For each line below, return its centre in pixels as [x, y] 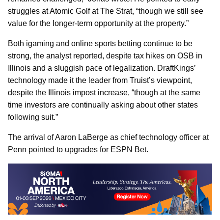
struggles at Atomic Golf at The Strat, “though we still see [106, 11]
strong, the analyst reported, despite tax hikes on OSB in [105, 55]
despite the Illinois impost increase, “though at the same [104, 92]
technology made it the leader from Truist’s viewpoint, [100, 80]
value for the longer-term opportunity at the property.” [98, 23]
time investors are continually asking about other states [103, 105]
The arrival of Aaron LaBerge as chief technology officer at [108, 137]
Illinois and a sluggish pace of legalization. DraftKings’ [102, 68]
